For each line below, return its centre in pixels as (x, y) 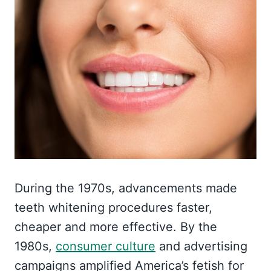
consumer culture (106, 247)
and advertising (201, 247)
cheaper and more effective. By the (116, 227)
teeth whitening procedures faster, (113, 208)
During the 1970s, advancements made (126, 188)
